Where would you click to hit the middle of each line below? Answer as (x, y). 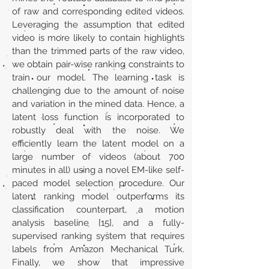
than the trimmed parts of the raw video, (98, 51)
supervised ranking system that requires (98, 236)
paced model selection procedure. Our (98, 183)
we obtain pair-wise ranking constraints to (98, 64)
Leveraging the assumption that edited (98, 25)
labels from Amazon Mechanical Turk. (98, 249)
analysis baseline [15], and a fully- (98, 223)
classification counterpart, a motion (98, 210)
